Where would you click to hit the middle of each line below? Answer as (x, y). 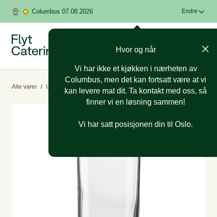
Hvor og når (136, 50)
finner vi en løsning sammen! (136, 102)
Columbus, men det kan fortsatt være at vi (136, 80)
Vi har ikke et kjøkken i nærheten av (136, 69)
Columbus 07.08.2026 (62, 11)
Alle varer (24, 87)
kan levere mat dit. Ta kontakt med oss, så (136, 91)
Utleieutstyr (61, 87)
